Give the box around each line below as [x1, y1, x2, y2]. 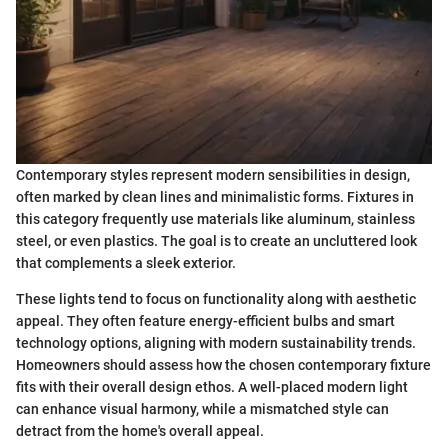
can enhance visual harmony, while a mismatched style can [16, 401, 389, 417]
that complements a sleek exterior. [16, 255, 236, 271]
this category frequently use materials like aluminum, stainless [16, 211, 415, 227]
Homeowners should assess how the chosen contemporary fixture [16, 357, 431, 373]
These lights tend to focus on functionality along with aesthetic [16, 291, 416, 307]
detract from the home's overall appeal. [16, 423, 264, 439]
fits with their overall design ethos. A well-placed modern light [16, 379, 408, 395]
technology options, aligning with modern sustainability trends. [16, 335, 416, 351]
